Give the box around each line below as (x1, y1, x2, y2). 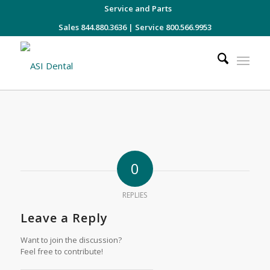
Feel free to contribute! (20, 245, 103, 257)
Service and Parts (104, 3, 172, 14)
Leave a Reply (20, 209, 108, 226)
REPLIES (122, 189, 148, 200)
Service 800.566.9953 (134, 22, 212, 33)
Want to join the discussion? (20, 234, 122, 245)
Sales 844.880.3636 (58, 22, 127, 33)
